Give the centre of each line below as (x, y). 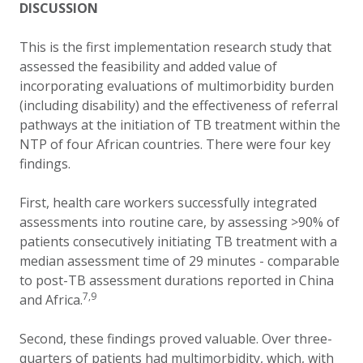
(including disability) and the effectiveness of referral (179, 105)
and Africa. (51, 300)
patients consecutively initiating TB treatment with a (178, 241)
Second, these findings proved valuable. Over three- (176, 339)
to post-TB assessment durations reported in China (177, 280)
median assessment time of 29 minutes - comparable (179, 261)
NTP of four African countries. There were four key (175, 144)
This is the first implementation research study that (175, 47)
